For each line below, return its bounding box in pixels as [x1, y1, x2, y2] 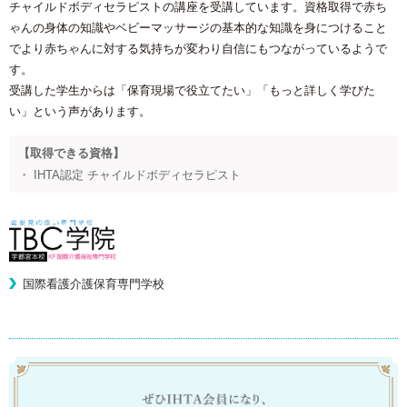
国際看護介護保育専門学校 [23, 276, 164, 291]
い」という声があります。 [9, 104, 151, 118]
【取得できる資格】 [18, 145, 124, 160]
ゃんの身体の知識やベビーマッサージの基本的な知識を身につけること [9, 20, 387, 35]
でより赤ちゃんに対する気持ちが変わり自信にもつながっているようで [9, 41, 387, 55]
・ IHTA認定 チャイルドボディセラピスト [18, 167, 241, 182]
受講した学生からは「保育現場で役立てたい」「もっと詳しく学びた [9, 83, 375, 97]
